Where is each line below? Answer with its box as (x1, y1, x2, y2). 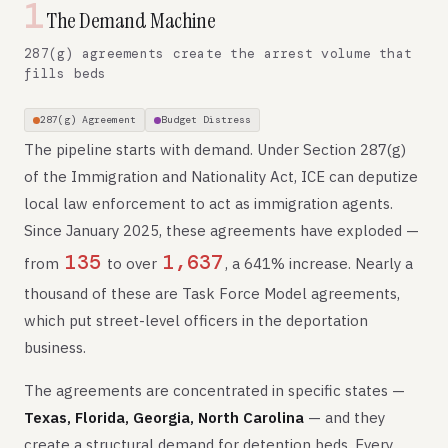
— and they (304, 408, 385, 427)
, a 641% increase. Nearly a (225, 254, 413, 273)
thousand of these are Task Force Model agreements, (24, 284, 400, 303)
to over (103, 254, 161, 273)
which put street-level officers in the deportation (24, 311, 368, 330)
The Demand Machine (46, 6, 216, 35)
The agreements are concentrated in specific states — (24, 381, 405, 400)
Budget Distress (161, 113, 251, 126)
